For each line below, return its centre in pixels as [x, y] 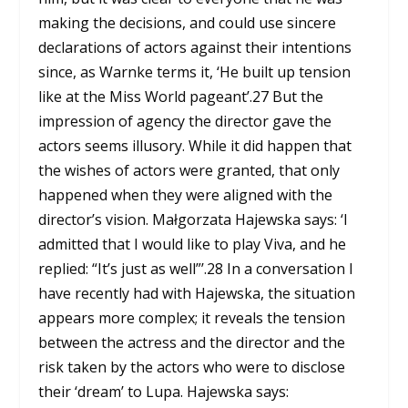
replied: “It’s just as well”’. [123, 268]
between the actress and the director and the [192, 342]
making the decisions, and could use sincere [188, 22]
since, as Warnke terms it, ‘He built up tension [195, 71]
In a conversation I [289, 268]
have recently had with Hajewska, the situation [197, 293]
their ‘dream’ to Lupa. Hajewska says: [164, 391]
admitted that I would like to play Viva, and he [193, 244]
